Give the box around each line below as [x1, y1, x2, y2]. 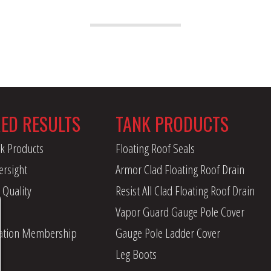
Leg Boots [115, 245, 157, 263]
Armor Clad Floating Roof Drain [115, 160, 244, 178]
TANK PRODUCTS [115, 109, 229, 137]
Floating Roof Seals [115, 139, 195, 157]
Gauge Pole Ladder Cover [115, 224, 220, 241]
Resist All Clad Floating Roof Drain [115, 181, 255, 199]
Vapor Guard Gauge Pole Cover [115, 203, 244, 220]
